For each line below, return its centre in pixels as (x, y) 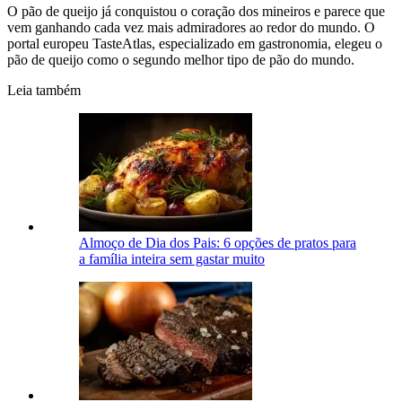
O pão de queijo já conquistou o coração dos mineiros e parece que (196, 12)
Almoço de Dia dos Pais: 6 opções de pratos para (218, 243)
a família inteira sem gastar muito (172, 259)
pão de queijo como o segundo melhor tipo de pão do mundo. (181, 60)
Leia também (44, 91)
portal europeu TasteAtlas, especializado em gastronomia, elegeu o (195, 44)
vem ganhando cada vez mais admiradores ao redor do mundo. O (191, 28)
